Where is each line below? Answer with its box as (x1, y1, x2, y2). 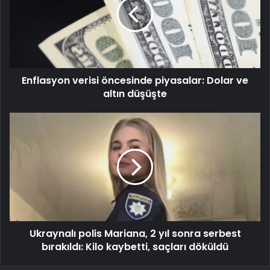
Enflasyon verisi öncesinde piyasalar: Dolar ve (22, 74, 248, 88)
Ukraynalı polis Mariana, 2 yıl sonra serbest (29, 227, 241, 241)
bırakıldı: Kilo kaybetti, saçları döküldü (42, 240, 228, 254)
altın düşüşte (103, 87, 167, 101)
